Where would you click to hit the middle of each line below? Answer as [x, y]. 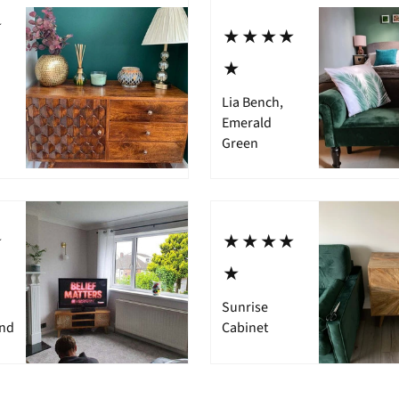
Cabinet [245, 328]
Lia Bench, [253, 102]
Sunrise [245, 308]
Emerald [247, 122]
